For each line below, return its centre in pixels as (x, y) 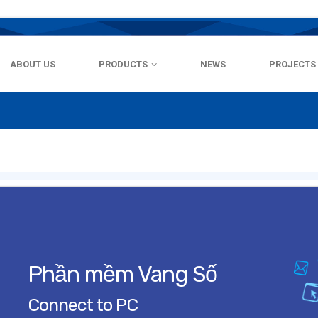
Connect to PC (83, 305)
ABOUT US (33, 64)
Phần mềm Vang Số (122, 274)
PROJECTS (292, 64)
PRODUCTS (123, 64)
